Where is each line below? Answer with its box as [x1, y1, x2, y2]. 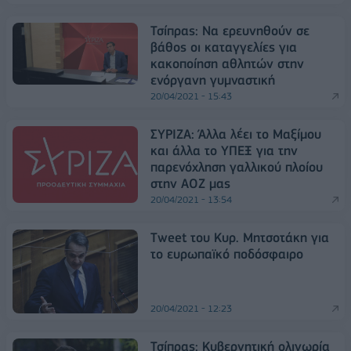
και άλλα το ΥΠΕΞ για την [150, 143, 298, 159]
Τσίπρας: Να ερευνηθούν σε [150, 23, 309, 39]
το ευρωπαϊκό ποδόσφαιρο [150, 246, 303, 262]
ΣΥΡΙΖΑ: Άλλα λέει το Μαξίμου [150, 126, 321, 143]
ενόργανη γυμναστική [150, 72, 275, 89]
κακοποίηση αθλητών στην [150, 56, 304, 72]
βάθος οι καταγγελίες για [150, 39, 297, 56]
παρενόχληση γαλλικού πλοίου [150, 159, 323, 175]
